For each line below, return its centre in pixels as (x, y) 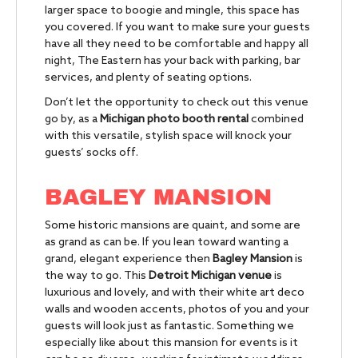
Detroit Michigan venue (210, 276)
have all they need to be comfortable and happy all (177, 45)
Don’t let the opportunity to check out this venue (177, 103)
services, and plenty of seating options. (148, 78)
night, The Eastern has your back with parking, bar (173, 62)
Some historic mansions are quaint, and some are (173, 226)
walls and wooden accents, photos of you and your (177, 310)
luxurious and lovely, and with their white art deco (175, 293)
